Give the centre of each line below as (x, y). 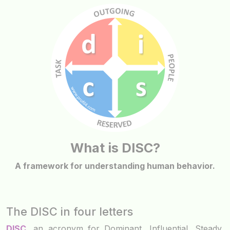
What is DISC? (115, 148)
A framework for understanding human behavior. (115, 166)
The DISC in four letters (70, 212)
